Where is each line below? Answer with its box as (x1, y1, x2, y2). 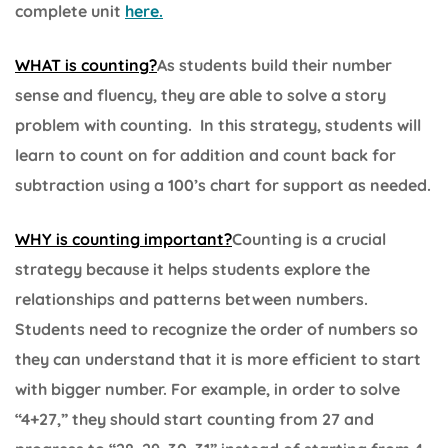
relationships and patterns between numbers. (15, 288, 368, 309)
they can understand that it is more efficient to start (15, 348, 421, 369)
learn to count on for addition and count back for (15, 144, 396, 165)
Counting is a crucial (232, 228, 386, 249)
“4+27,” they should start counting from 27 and (15, 408, 374, 429)
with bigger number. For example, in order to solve (15, 378, 400, 399)
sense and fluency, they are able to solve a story (15, 84, 386, 105)
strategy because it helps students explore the (15, 258, 370, 279)
